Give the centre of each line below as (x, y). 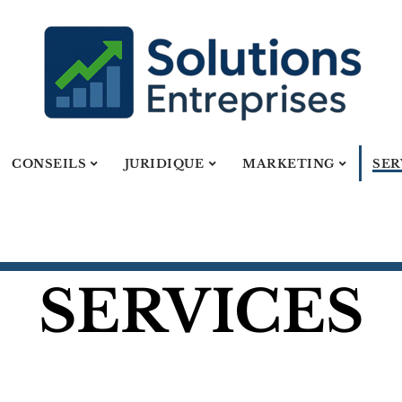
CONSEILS (49, 163)
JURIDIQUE (164, 163)
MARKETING (288, 163)
